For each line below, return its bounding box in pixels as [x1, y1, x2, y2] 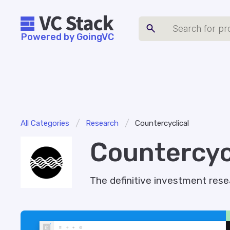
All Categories [21, 119, 69, 128]
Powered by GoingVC [21, 31, 114, 43]
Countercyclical [135, 119, 189, 128]
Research [86, 119, 119, 128]
